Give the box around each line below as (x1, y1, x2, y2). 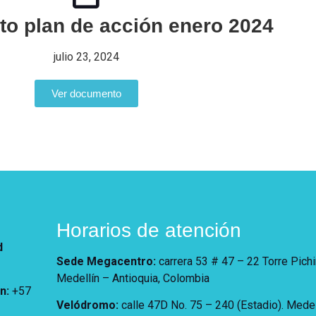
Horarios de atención (56, 219, 241, 241)
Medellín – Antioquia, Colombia (56, 272, 209, 285)
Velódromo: (56, 298, 119, 312)
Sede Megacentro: (56, 255, 156, 268)
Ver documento (51, 87, 121, 99)
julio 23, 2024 (53, 50, 119, 63)
